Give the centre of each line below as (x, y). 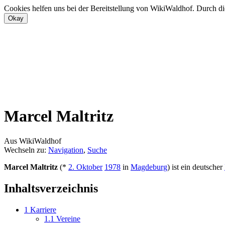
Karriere (43, 209)
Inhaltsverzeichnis (51, 188)
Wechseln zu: (26, 150)
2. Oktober (85, 167)
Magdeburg (149, 167)
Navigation (66, 150)
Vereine (68, 218)
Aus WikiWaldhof (33, 141)
